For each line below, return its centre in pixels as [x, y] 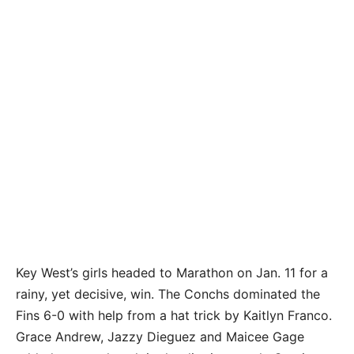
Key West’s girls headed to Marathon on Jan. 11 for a [172, 273]
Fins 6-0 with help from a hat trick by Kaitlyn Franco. [174, 316]
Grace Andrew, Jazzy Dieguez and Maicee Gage [160, 337]
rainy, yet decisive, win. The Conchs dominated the [168, 294]
